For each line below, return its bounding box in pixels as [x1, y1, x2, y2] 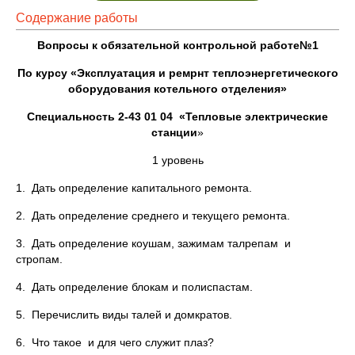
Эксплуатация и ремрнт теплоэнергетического [76, 67, 338, 79]
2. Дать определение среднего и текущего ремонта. [16, 209, 290, 222]
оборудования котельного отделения [68, 82, 281, 95]
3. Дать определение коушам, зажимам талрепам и [16, 237, 291, 250]
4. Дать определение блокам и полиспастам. [16, 281, 253, 293]
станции [151, 126, 197, 139]
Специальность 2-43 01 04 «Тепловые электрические [27, 110, 328, 123]
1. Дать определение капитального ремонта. [16, 181, 252, 194]
